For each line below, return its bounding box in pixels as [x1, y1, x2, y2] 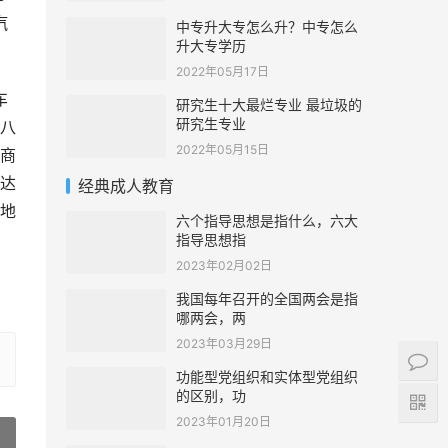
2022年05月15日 [176, 142, 269, 157]
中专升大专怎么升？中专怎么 [176, 18, 358, 35]
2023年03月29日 [176, 336, 272, 351]
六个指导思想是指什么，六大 [176, 212, 358, 229]
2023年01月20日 [176, 414, 271, 429]
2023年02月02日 [176, 258, 272, 273]
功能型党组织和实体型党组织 [176, 368, 358, 385]
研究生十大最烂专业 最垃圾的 [176, 96, 362, 113]
